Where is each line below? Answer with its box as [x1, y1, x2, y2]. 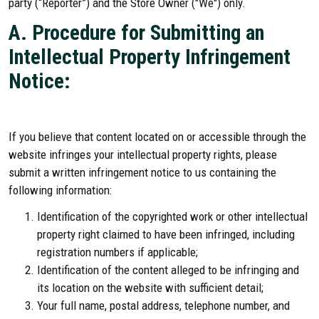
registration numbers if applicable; [37, 245, 198, 259]
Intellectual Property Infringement [9, 45, 291, 69]
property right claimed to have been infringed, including [37, 227, 295, 241]
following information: [9, 183, 112, 197]
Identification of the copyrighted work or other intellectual [37, 209, 308, 224]
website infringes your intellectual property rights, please [9, 147, 277, 162]
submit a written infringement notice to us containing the [9, 165, 276, 179]
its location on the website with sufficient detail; [37, 281, 263, 295]
